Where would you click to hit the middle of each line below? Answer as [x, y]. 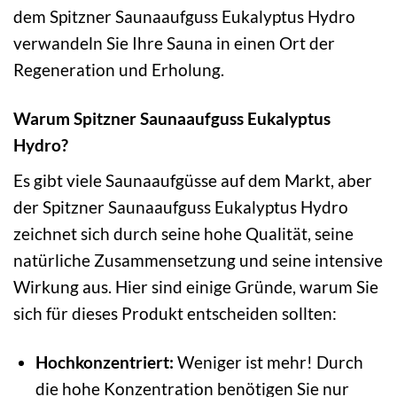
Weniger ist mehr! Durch [268, 362]
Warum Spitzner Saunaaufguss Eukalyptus [172, 119]
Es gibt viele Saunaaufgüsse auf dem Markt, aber [193, 181]
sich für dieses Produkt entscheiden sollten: [175, 314]
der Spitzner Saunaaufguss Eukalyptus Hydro [181, 207]
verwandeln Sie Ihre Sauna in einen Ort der [174, 43]
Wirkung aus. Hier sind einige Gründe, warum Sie [196, 287]
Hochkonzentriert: [104, 362]
